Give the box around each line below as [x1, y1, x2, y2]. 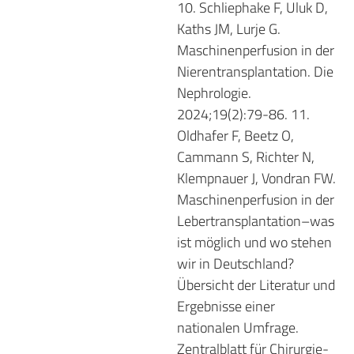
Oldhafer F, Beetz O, [177, 124, 294, 146]
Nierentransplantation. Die [177, 60, 333, 82]
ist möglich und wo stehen [177, 231, 332, 253]
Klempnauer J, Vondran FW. [177, 167, 336, 189]
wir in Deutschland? [177, 252, 294, 274]
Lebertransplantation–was [177, 209, 334, 232]
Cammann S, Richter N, [177, 145, 314, 168]
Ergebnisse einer [177, 295, 275, 317]
